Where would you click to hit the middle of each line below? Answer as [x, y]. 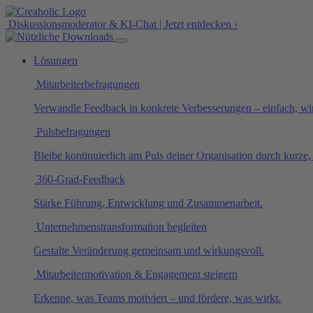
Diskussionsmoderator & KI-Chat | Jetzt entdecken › [122, 24]
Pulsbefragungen [72, 132]
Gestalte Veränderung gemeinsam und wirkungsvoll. [149, 250]
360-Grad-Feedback [79, 179]
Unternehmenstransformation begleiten [120, 227]
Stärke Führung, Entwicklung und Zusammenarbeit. [148, 203]
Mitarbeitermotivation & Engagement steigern [136, 274]
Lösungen [56, 60]
